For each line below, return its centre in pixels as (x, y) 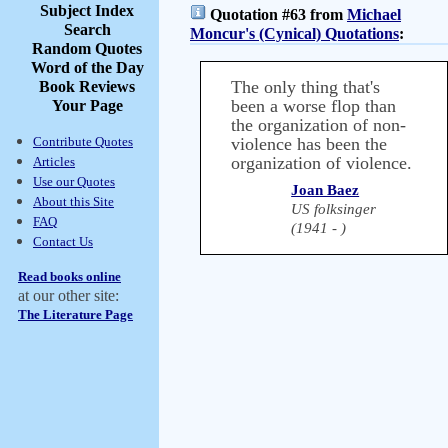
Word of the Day (87, 67)
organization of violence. (321, 163)
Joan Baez (325, 190)
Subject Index (87, 10)
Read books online (69, 276)
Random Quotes (87, 48)
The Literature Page (75, 314)
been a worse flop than (313, 106)
